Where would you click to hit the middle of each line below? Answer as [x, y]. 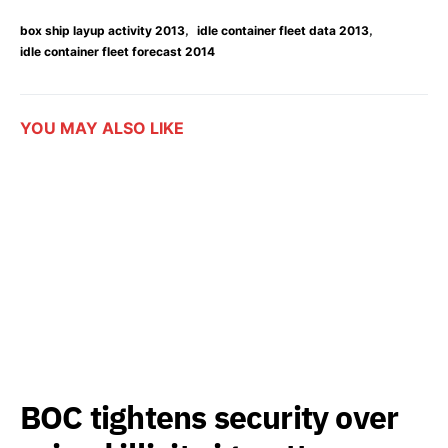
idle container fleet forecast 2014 [117, 52]
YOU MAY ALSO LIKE [102, 128]
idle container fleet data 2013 [283, 31]
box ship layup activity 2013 [102, 31]
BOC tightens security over [209, 417]
